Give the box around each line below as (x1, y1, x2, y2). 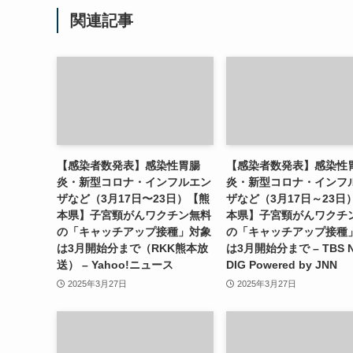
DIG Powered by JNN (226, 258, 337, 271)
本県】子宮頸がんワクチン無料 (57, 208, 211, 221)
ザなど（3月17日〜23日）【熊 (57, 191, 210, 205)
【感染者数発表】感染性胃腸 (57, 158, 200, 172)
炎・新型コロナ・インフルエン (57, 175, 211, 188)
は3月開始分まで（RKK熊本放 (57, 241, 208, 255)
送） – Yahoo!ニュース (57, 258, 173, 271)
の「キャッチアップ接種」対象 (57, 225, 211, 238)
